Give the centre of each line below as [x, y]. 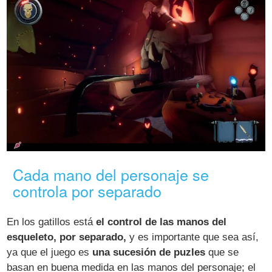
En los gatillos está [52, 222]
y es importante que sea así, [193, 237]
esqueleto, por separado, [67, 237]
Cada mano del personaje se [111, 175]
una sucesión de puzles [149, 253]
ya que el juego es [50, 253]
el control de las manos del [161, 222]
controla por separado [87, 191]
